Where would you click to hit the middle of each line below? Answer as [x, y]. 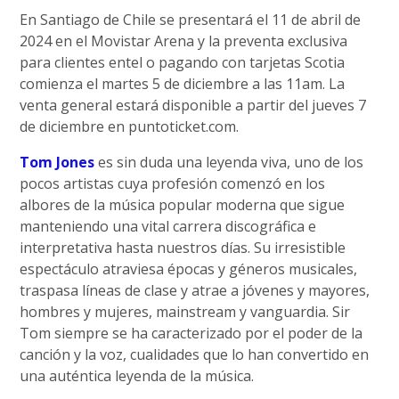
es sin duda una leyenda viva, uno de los [229, 163]
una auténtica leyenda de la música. [137, 376]
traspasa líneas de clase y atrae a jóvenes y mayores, [195, 291]
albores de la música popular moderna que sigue [183, 205]
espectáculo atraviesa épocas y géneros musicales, [189, 269]
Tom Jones [57, 163]
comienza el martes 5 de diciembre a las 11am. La [183, 84]
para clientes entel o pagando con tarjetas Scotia [183, 63]
